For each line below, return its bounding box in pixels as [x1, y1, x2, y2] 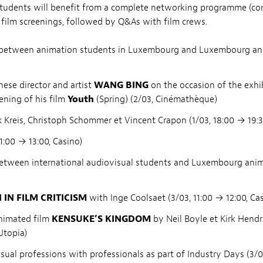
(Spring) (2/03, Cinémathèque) [94, 93, 217, 105]
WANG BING [94, 79, 149, 91]
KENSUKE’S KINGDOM [52, 213, 151, 225]
